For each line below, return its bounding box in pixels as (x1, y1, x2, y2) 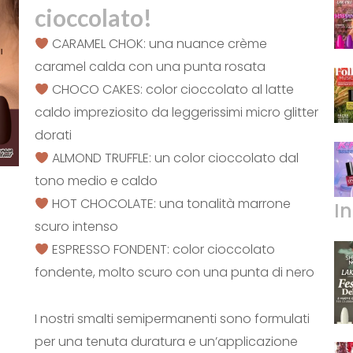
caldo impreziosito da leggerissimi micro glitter (34, 103, 318, 121)
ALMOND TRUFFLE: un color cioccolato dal (49, 149, 299, 167)
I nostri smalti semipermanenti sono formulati (34, 310, 310, 328)
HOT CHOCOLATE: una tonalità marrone (49, 195, 292, 213)
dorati (34, 126, 72, 144)
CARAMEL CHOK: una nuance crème (49, 35, 268, 53)
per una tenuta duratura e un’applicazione (34, 333, 298, 351)
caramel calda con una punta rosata (34, 58, 266, 76)
